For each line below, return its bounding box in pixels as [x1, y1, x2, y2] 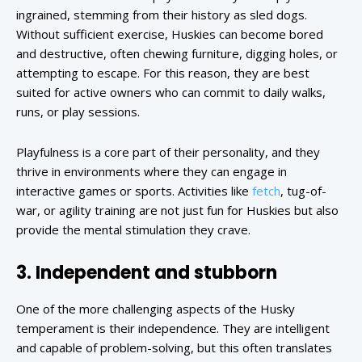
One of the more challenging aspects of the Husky [16, 301, 295, 318]
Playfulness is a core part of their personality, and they [16, 144, 320, 161]
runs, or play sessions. [16, 103, 140, 120]
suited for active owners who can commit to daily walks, [16, 84, 326, 101]
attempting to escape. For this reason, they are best [16, 65, 309, 82]
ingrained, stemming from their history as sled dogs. [16, 6, 307, 23]
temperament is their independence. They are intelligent [16, 320, 330, 337]
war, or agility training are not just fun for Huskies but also [16, 202, 339, 219]
